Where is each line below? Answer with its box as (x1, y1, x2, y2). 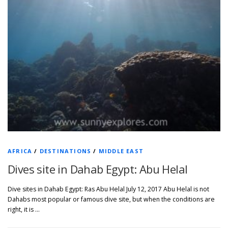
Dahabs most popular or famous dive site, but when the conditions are (8, 195, 215, 204)
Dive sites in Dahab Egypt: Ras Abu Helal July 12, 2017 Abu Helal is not (8, 185, 209, 194)
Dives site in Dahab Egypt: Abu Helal (8, 161, 188, 177)
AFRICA (8, 147, 33, 155)
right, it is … (8, 205, 40, 214)
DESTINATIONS (39, 147, 92, 155)
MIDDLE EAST (98, 147, 144, 155)
